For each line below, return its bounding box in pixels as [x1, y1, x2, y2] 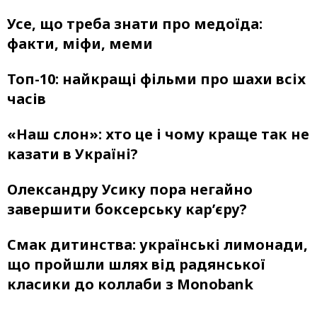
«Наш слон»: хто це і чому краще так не [7, 124, 309, 144]
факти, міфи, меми [7, 33, 153, 53]
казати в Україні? [7, 144, 138, 163]
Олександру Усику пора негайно [7, 179, 253, 199]
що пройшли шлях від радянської [7, 254, 265, 274]
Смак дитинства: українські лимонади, [7, 234, 308, 254]
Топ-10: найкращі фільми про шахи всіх [7, 69, 306, 88]
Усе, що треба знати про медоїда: [7, 13, 263, 33]
